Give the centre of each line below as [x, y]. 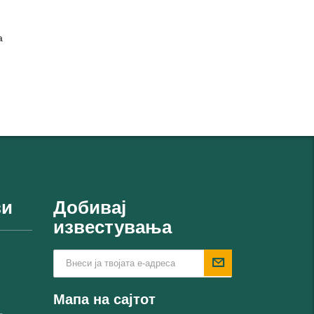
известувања [112, 227]
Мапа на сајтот [104, 300]
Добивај [90, 208]
